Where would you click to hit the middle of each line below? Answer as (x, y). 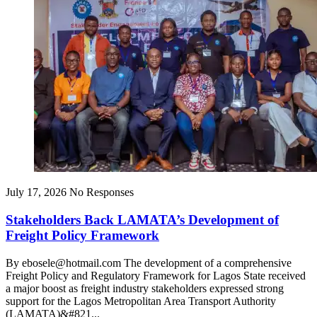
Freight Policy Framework (82, 235)
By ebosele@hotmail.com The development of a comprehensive (149, 263)
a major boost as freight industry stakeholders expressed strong (145, 288)
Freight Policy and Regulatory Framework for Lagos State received (156, 275)
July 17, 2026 (36, 192)
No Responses (102, 192)
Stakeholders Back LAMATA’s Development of (142, 219)
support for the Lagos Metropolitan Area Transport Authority (141, 301)
